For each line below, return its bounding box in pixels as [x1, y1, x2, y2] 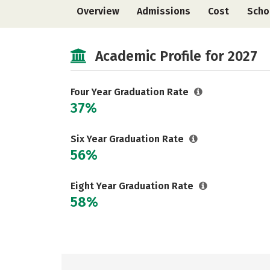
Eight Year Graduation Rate [71, 180, 196, 192]
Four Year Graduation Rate [71, 86, 191, 98]
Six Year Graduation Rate [71, 133, 186, 145]
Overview [77, 5, 119, 17]
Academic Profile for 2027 [95, 48, 257, 64]
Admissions [137, 5, 191, 17]
